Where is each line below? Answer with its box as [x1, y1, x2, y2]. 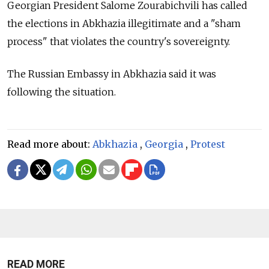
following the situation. [7, 85, 116, 98]
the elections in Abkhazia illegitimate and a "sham [7, 17, 241, 29]
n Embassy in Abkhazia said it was [58, 67, 216, 80]
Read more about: [7, 138, 92, 150]
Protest [190, 138, 225, 150]
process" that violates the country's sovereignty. [7, 35, 230, 47]
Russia [28, 67, 58, 80]
